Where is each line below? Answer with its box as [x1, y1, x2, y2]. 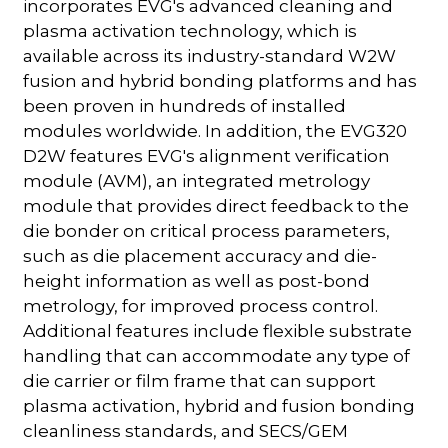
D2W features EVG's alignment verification [23, 145, 391, 166]
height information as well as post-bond [23, 270, 371, 291]
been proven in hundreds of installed [23, 95, 347, 116]
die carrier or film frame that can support [23, 370, 377, 391]
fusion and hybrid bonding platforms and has [23, 70, 418, 91]
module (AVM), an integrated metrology [23, 170, 371, 191]
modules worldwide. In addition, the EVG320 [23, 120, 408, 141]
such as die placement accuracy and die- [23, 245, 378, 266]
